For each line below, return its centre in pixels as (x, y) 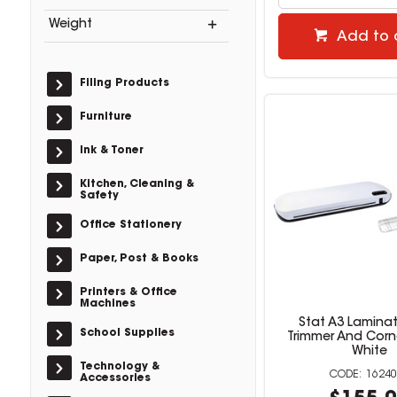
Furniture (105, 117)
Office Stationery (130, 225)
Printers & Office (128, 292)
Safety (99, 196)
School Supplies (127, 333)
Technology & (119, 367)
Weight (70, 25)
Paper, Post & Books (139, 259)
